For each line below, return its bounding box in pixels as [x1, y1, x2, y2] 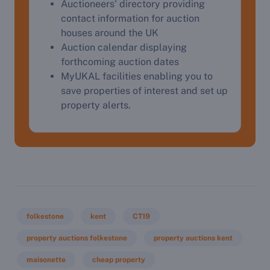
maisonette [27, 256, 66, 264]
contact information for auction [61, 13, 199, 24]
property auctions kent [154, 234, 233, 242]
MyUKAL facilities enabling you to [61, 71, 213, 82]
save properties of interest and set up [61, 85, 228, 96]
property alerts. [61, 99, 131, 111]
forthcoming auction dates [61, 56, 179, 67]
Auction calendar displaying [61, 42, 187, 53]
